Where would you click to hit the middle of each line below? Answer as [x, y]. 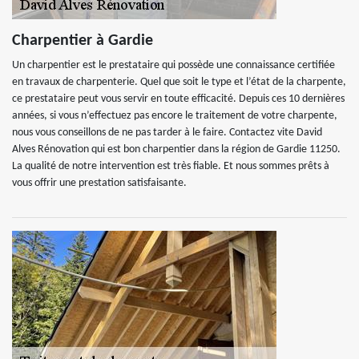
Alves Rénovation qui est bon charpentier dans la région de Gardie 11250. [176, 149]
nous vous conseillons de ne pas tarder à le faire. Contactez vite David [167, 133]
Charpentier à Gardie [83, 41]
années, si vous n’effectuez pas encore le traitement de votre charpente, [175, 116]
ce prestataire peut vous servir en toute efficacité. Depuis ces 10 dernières [178, 99]
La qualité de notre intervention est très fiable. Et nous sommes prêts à [171, 166]
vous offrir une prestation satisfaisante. [99, 183]
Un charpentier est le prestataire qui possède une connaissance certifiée [173, 65]
